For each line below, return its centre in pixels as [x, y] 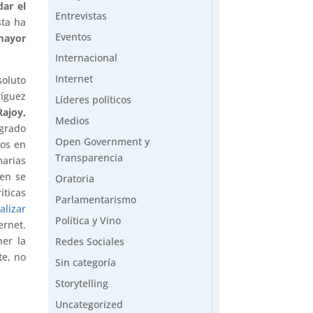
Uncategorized [89, 304]
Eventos [73, 36]
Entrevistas [81, 15]
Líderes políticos [93, 99]
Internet [74, 78]
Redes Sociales [89, 241]
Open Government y [102, 141]
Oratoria [74, 178]
